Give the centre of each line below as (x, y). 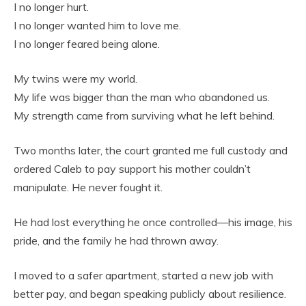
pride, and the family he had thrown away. (116, 241)
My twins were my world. (75, 79)
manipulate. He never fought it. (88, 187)
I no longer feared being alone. (87, 44)
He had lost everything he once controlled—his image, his (153, 222)
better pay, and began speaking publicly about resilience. (150, 294)
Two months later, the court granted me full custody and (151, 151)
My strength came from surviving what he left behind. (144, 116)
